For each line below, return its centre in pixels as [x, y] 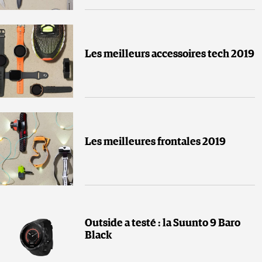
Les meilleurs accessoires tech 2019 [170, 54]
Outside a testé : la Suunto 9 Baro [163, 224]
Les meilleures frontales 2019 [155, 142]
